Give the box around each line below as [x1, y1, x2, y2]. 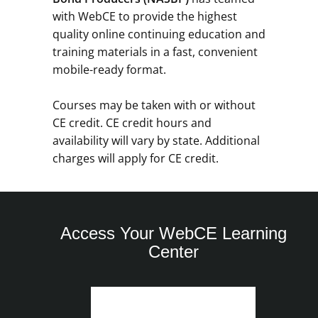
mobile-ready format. [53, 62, 166, 77]
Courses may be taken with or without [53, 97, 256, 113]
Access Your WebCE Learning [60, 224, 287, 243]
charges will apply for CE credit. [53, 150, 219, 166]
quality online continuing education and [53, 26, 265, 42]
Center [148, 242, 199, 261]
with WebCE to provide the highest [53, 9, 237, 24]
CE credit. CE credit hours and [53, 115, 212, 131]
